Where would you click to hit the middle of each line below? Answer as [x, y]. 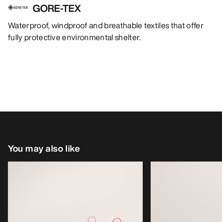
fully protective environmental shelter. [75, 37]
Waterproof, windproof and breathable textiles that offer [106, 26]
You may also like [44, 148]
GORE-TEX [57, 8]
